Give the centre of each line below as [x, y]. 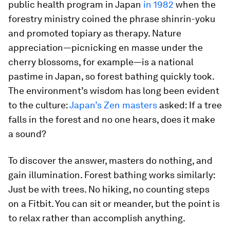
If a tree [205, 105]
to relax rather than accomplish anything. [97, 218]
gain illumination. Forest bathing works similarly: [112, 175]
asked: [173, 105]
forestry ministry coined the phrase [85, 19]
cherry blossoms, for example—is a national [101, 62]
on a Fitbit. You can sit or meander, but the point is [114, 204]
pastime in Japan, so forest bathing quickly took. [111, 76]
